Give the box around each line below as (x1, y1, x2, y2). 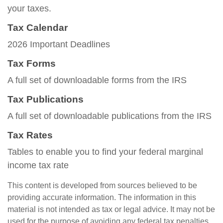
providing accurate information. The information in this (7, 193, 196, 202)
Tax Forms (7, 58, 56, 69)
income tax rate (7, 160, 69, 170)
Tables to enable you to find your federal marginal (7, 147, 203, 157)
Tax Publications (7, 94, 84, 105)
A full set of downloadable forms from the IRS (7, 75, 187, 85)
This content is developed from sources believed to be (7, 181, 197, 190)
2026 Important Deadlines (7, 39, 110, 49)
